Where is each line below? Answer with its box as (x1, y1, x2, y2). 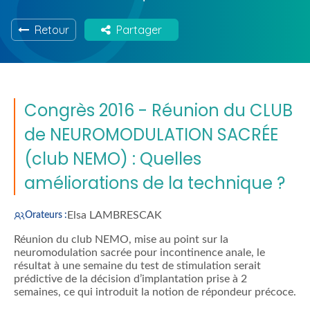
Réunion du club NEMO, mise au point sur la (14, 234, 228, 246)
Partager (111, 23, 162, 37)
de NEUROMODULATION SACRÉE (24, 123, 278, 147)
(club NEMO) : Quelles (24, 147, 201, 171)
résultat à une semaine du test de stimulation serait (14, 260, 261, 272)
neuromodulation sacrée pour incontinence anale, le (14, 247, 265, 259)
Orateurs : (25, 210, 67, 221)
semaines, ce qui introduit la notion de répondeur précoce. (14, 286, 296, 298)
